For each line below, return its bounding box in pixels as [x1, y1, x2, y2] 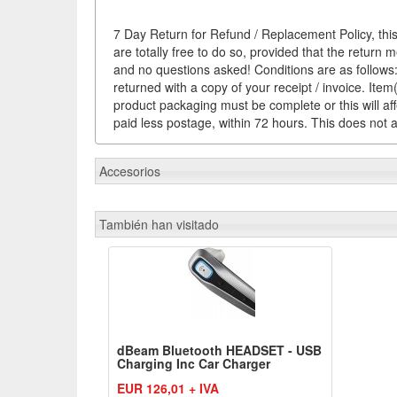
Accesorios [99, 162, 160, 180]
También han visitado [99, 215, 219, 233]
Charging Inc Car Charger [117, 354, 270, 372]
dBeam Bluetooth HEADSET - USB [117, 341, 322, 359]
